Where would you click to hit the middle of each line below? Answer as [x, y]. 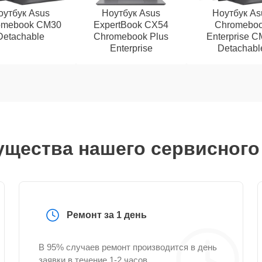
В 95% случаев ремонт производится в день [128, 247]
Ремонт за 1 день [107, 215]
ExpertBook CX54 [131, 25]
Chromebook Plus [131, 37]
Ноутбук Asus [131, 13]
